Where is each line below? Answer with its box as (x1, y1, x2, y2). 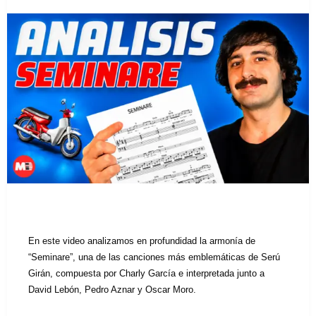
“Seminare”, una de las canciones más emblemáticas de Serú (28, 251, 280, 262)
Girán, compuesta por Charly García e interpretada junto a (28, 267, 265, 279)
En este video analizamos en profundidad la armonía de (28, 235, 255, 246)
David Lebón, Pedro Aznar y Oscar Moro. (28, 284, 196, 295)
